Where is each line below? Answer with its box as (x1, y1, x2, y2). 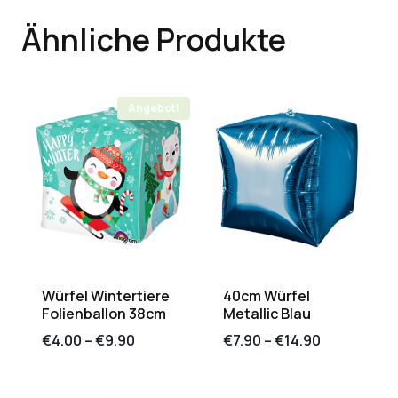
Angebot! (128, 99, 180, 115)
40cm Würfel (223, 285, 310, 306)
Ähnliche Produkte (21, 18, 286, 60)
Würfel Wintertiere (42, 285, 170, 306)
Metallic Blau (223, 303, 311, 323)
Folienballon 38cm (42, 303, 166, 323)
